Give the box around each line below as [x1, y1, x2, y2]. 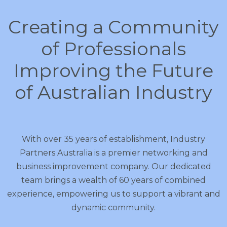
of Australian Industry [15, 81, 212, 103]
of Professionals [41, 37, 186, 60]
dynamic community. [71, 203, 156, 212]
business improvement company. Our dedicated [16, 162, 211, 171]
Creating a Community [8, 16, 219, 38]
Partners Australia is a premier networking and [19, 148, 208, 158]
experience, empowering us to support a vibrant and [7, 189, 220, 199]
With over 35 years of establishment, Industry [22, 134, 205, 144]
